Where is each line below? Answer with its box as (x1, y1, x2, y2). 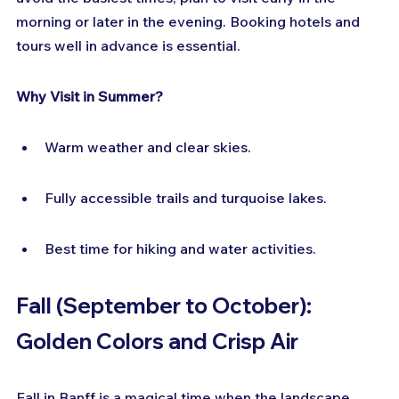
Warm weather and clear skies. (45, 138, 251, 157)
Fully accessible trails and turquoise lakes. (45, 189, 327, 208)
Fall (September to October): (16, 292, 316, 320)
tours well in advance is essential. (16, 37, 240, 55)
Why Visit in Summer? (16, 87, 163, 106)
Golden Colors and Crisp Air (16, 328, 298, 355)
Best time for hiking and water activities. (45, 240, 316, 258)
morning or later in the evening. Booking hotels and (16, 12, 363, 31)
